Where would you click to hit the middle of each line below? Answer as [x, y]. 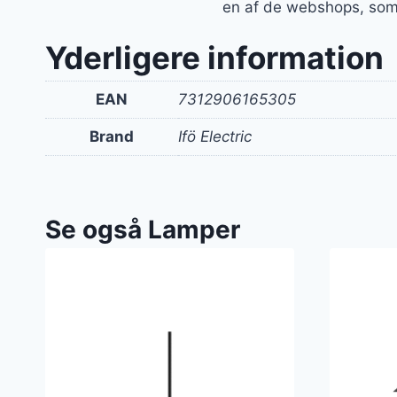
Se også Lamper [143, 229]
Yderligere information [214, 58]
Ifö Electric [215, 137]
